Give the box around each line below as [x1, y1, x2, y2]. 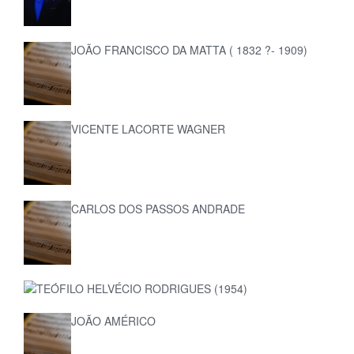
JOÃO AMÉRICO [71, 312, 156, 329]
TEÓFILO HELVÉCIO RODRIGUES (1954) [36, 280, 248, 296]
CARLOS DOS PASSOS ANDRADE [71, 201, 246, 217]
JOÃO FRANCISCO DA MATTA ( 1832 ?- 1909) [71, 41, 308, 58]
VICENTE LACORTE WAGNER [71, 121, 226, 137]
